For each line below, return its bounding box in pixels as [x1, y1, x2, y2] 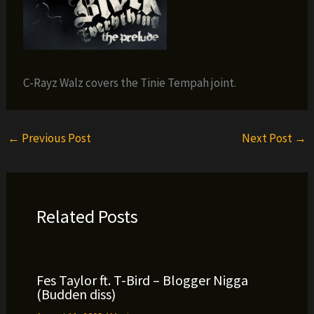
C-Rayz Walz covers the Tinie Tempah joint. [23, 75, 237, 90]
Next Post [241, 130, 294, 146]
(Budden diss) [36, 285, 116, 303]
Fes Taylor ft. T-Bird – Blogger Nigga [36, 271, 248, 289]
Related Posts [36, 205, 138, 228]
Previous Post [20, 130, 92, 146]
